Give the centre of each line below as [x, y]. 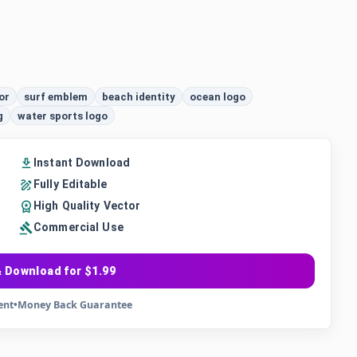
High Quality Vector [87, 206]
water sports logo [63, 116]
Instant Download [82, 163]
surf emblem [56, 96]
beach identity [139, 96]
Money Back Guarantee [75, 305]
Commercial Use [78, 227]
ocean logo [218, 96]
